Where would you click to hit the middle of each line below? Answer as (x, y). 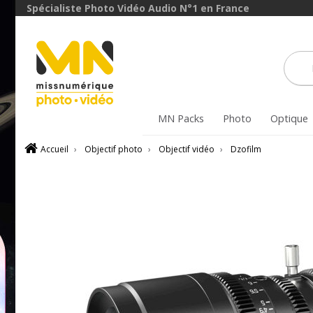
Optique (289, 118)
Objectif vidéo (187, 149)
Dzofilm (246, 149)
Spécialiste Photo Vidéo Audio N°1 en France (138, 8)
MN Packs (181, 118)
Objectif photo (114, 149)
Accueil (54, 149)
